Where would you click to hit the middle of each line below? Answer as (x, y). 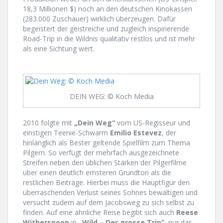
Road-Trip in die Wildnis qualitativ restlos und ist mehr (109, 38)
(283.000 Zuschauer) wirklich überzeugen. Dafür (99, 18)
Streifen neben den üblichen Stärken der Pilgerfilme (105, 162)
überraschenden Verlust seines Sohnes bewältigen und (110, 192)
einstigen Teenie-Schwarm (66, 132)
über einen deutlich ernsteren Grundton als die (97, 172)
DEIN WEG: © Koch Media (111, 97)
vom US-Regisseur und (153, 122)
